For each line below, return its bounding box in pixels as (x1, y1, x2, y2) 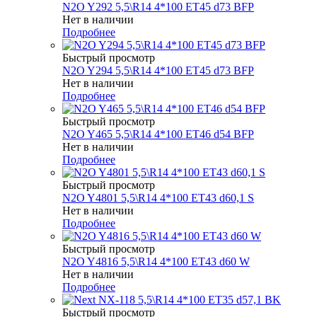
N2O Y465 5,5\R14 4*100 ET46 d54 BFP (62, 127, 254, 140)
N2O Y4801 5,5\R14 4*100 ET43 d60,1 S (62, 191, 254, 204)
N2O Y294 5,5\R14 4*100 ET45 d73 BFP (62, 64, 254, 76)
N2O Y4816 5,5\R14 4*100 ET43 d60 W (62, 255, 250, 267)
